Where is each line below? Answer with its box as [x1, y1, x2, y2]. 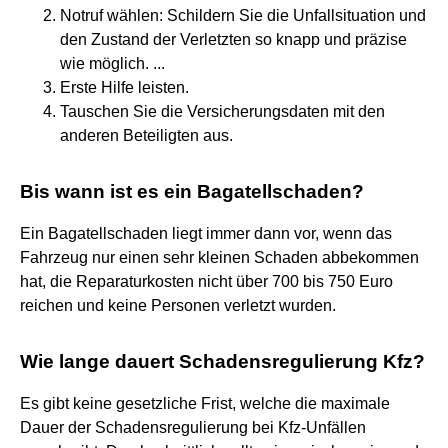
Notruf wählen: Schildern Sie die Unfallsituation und [60, 6, 426, 24]
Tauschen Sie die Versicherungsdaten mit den [60, 102, 385, 120]
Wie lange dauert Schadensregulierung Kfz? [20, 350, 425, 372]
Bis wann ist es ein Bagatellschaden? [20, 180, 364, 202]
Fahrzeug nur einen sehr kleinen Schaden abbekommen [20, 248, 419, 266]
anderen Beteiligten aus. [60, 126, 233, 144]
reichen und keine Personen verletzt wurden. [20, 296, 336, 314]
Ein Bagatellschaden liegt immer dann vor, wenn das [20, 224, 392, 242]
